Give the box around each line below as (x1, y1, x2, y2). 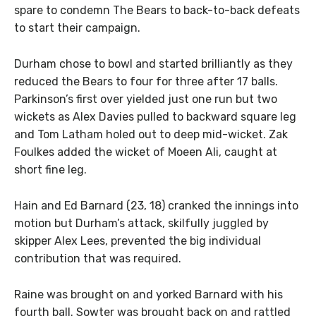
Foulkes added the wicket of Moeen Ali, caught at (14, 145, 277, 159)
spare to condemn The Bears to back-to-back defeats (14, 4, 300, 18)
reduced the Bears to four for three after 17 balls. (14, 75, 278, 89)
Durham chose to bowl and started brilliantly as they (14, 57, 293, 71)
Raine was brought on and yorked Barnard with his (14, 287, 283, 301)
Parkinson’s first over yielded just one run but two (14, 92, 277, 107)
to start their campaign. (14, 21, 140, 35)
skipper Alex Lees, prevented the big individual (14, 233, 261, 248)
